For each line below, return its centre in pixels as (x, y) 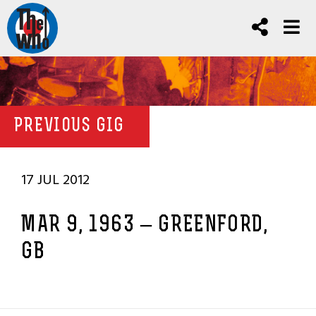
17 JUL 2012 (55, 180)
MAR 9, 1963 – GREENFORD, (145, 226)
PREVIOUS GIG (69, 127)
